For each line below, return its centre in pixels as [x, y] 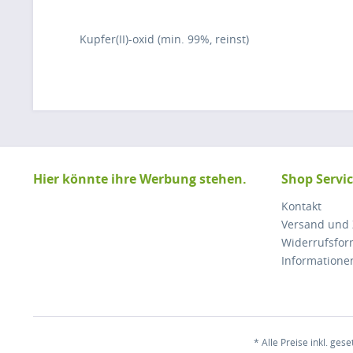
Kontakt [301, 206]
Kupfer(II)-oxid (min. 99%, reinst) [164, 39]
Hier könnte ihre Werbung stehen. [140, 179]
